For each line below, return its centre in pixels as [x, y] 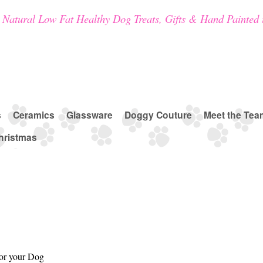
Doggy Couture [158, 115]
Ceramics [34, 115]
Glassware [90, 115]
